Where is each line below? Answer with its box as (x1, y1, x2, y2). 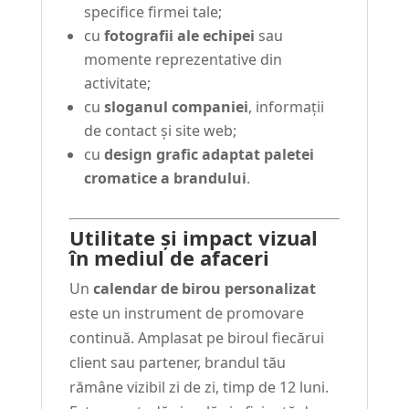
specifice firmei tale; (83, 2, 222, 23)
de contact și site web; (83, 121, 236, 142)
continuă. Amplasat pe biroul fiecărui (68, 328, 324, 349)
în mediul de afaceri (68, 244, 269, 272)
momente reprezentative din (83, 49, 282, 70)
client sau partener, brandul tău (68, 352, 286, 373)
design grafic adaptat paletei (103, 144, 314, 165)
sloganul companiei (103, 97, 248, 118)
